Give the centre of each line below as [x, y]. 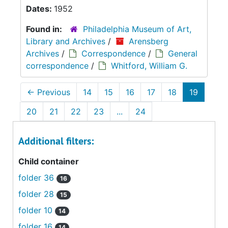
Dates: [40, 8]
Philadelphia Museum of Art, [137, 29]
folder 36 [37, 177]
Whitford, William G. [149, 65]
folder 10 [37, 210]
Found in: [45, 29]
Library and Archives [66, 41]
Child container [49, 161]
